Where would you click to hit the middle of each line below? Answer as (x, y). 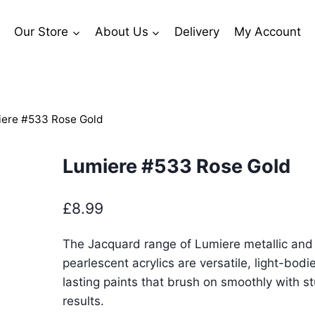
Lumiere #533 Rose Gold (176, 167)
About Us (121, 32)
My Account (267, 32)
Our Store (41, 32)
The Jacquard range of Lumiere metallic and (187, 244)
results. (83, 301)
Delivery (197, 32)
